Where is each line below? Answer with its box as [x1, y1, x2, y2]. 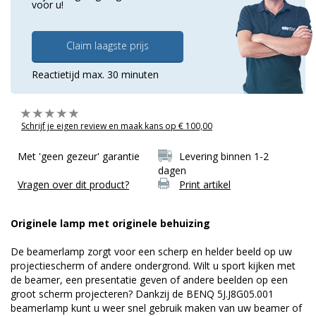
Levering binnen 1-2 [179, 149, 269, 163]
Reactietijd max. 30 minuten [32, 67, 159, 81]
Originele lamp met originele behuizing [11, 216, 210, 230]
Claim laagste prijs [66, 38, 149, 52]
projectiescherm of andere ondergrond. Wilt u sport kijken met [11, 258, 296, 272]
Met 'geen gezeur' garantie [18, 149, 140, 163]
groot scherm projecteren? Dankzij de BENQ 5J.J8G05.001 [11, 286, 274, 300]
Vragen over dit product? [18, 177, 129, 191]
